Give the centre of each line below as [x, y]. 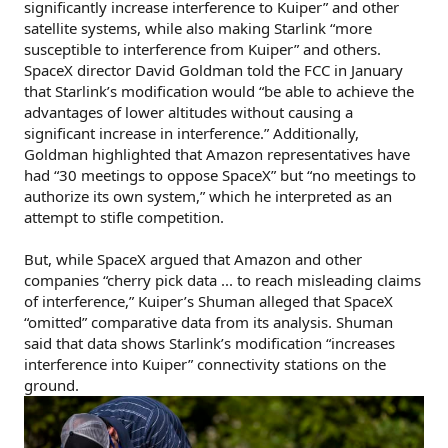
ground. [51, 384]
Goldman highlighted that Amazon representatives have [217, 153]
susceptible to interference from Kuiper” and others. [202, 48]
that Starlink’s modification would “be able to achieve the [219, 90]
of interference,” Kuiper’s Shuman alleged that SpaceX [208, 300]
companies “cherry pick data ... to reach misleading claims [222, 279]
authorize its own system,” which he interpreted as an [208, 195]
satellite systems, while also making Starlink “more [198, 27]
